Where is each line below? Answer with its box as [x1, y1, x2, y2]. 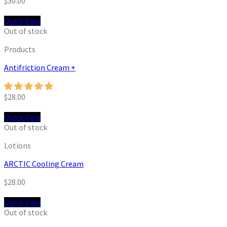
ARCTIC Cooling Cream [4, 159, 84, 169]
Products [4, 44, 35, 55]
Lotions [4, 140, 31, 151]
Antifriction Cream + [4, 62, 75, 73]
